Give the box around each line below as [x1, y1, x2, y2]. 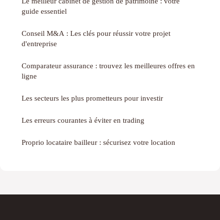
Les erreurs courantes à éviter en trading [22, 116, 144, 125]
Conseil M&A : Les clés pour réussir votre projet [22, 29, 170, 38]
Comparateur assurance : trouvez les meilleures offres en [22, 61, 195, 70]
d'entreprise [22, 39, 57, 48]
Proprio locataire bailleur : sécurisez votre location [22, 138, 175, 147]
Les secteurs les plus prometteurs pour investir [22, 94, 163, 103]
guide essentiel [22, 7, 67, 16]
